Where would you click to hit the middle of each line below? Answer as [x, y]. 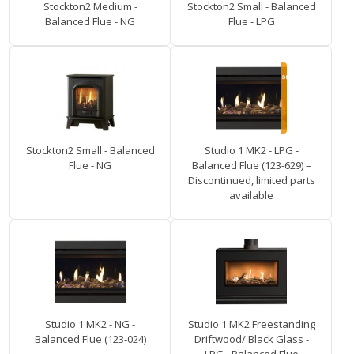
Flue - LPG [251, 22]
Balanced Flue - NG [90, 22]
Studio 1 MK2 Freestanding [251, 324]
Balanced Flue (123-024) [90, 339]
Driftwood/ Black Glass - [251, 339]
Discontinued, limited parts [251, 181]
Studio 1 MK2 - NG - [90, 324]
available [251, 196]
